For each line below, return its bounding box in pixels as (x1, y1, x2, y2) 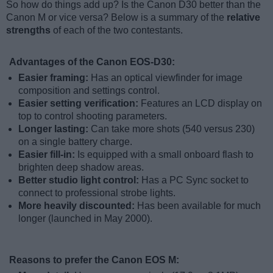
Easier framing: (18, 72, 91, 83)
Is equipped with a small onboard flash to (77, 149, 253, 160)
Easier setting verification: (18, 97, 141, 108)
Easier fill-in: (18, 149, 77, 160)
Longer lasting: (18, 123, 91, 134)
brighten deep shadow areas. (18, 161, 144, 172)
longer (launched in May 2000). (18, 213, 152, 224)
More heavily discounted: (18, 200, 137, 211)
